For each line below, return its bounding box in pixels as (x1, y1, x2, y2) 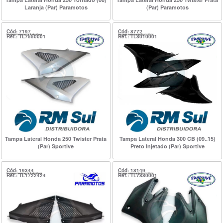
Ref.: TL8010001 (118, 32, 157, 40)
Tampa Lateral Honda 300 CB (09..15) (119, 134, 216, 142)
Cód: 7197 (6, 27, 31, 35)
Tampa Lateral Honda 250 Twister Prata (5, 134, 107, 142)
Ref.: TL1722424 (6, 171, 46, 179)
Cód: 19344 (6, 166, 34, 174)
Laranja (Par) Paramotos (24, 3, 88, 11)
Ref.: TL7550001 (6, 32, 46, 40)
